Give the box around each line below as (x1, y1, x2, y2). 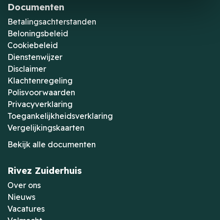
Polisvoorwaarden (7, 87, 75, 97)
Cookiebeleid (7, 40, 58, 50)
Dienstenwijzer (7, 52, 62, 62)
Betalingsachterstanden (7, 16, 96, 27)
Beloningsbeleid (7, 28, 68, 38)
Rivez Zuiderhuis (7, 165, 82, 176)
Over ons (7, 180, 41, 190)
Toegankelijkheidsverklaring (7, 110, 113, 121)
